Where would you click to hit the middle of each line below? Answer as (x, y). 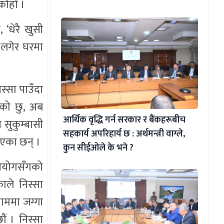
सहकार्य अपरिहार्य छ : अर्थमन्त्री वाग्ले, (124, 134)
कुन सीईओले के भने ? (98, 148)
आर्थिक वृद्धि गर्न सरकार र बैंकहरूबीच (124, 120)
